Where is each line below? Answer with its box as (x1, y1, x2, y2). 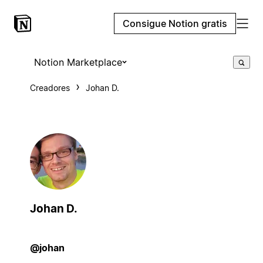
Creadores (29, 83, 70, 93)
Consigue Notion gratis (123, 18, 227, 29)
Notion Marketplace (33, 56, 122, 68)
